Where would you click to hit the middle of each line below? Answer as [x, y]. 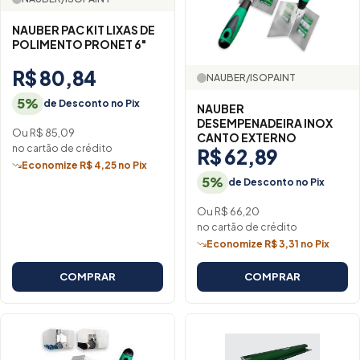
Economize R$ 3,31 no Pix [268, 244]
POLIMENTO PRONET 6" [79, 45]
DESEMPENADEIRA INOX [265, 123]
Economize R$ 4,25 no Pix [84, 166]
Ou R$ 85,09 [43, 132]
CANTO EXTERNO [247, 138]
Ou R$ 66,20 [228, 211]
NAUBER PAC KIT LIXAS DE [84, 30]
